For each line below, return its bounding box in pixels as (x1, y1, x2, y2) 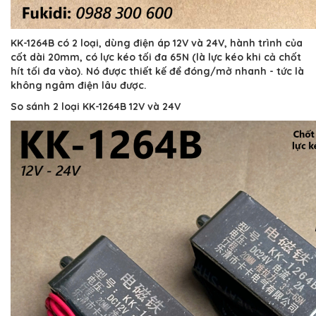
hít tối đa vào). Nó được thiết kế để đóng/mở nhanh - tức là (11, 65, 304, 78)
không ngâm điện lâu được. (11, 79, 147, 92)
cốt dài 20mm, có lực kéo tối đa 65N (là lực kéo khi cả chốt (11, 51, 301, 63)
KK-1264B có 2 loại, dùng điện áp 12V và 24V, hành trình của (11, 37, 303, 49)
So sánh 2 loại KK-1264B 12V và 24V (11, 100, 181, 113)
